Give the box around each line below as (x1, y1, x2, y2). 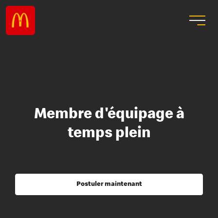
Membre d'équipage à (34, 108, 184, 123)
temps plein (67, 127, 151, 142)
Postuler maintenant (76, 181, 142, 188)
